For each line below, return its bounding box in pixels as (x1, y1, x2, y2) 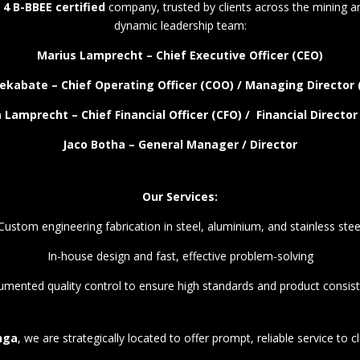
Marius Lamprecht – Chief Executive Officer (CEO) (37, 47, 323, 63)
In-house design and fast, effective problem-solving (47, 247, 313, 264)
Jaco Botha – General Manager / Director (63, 136, 297, 152)
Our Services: (142, 188, 218, 204)
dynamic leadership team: (113, 17, 247, 33)
